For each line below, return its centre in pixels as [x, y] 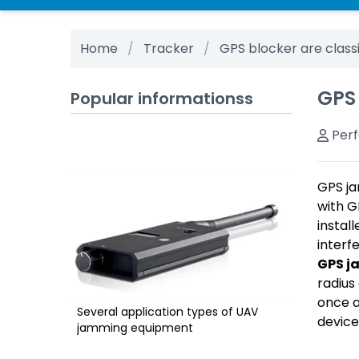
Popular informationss [162, 99]
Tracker [169, 49]
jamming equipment [135, 328]
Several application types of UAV [167, 312]
